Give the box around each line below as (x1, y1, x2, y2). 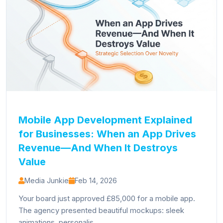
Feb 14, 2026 (75, 176, 117, 185)
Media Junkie (24, 176, 69, 185)
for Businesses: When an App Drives (18, 128, 196, 140)
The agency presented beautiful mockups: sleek (18, 206, 184, 215)
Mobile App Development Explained (18, 114, 192, 126)
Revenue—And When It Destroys (18, 142, 178, 154)
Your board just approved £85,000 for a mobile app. (18, 194, 195, 203)
